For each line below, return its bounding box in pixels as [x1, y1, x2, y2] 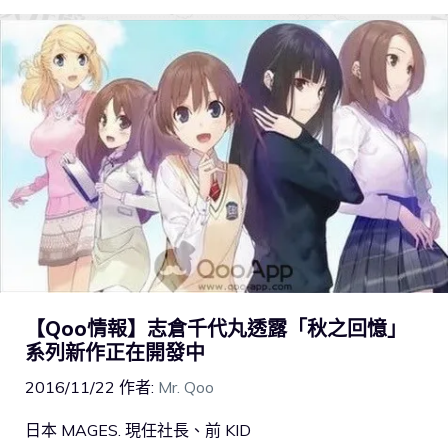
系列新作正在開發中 [25, 339, 205, 365]
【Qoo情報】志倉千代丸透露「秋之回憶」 [25, 315, 407, 341]
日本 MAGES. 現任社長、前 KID [25, 419, 251, 440]
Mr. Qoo [158, 376, 214, 397]
